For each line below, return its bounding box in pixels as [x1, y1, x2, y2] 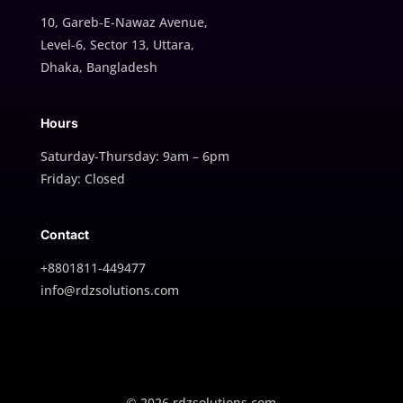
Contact [40, 226, 89, 242]
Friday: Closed [40, 169, 125, 187]
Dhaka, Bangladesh [40, 58, 157, 76]
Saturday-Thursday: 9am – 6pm [40, 147, 229, 165]
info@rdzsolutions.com [40, 281, 179, 299]
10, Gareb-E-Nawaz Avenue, [40, 13, 208, 31]
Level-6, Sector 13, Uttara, [40, 35, 194, 53]
